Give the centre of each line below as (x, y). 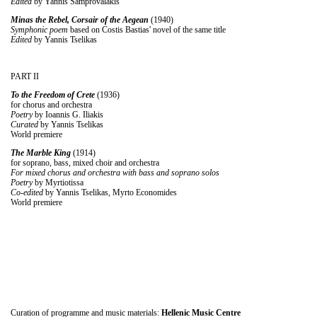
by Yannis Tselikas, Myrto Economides (110, 192)
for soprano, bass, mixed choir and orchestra (85, 162)
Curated (24, 124)
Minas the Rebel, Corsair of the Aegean (80, 19)
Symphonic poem (39, 29)
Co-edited (27, 192)
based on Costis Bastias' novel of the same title (147, 29)
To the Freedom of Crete (53, 94)
